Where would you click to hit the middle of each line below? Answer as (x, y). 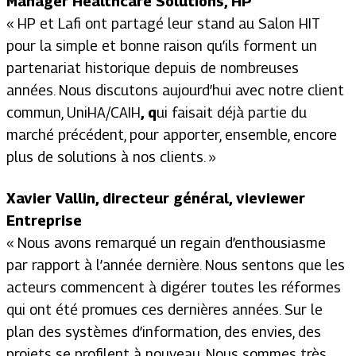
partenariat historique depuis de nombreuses (153, 68)
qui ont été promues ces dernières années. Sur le (164, 309)
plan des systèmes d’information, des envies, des (164, 331)
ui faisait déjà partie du (232, 112)
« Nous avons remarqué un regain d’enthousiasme (166, 242)
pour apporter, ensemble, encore (231, 134)
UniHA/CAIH (104, 112)
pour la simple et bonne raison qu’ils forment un (162, 45)
